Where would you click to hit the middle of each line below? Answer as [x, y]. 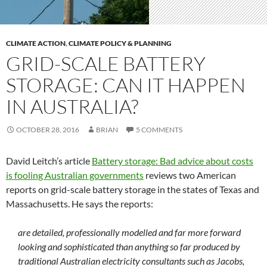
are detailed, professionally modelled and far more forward [129, 232]
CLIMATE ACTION [36, 43]
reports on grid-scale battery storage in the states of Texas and [133, 189]
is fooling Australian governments [75, 175]
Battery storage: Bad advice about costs [173, 160]
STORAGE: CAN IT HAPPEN [126, 85]
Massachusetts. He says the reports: [80, 203]
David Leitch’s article [49, 160]
